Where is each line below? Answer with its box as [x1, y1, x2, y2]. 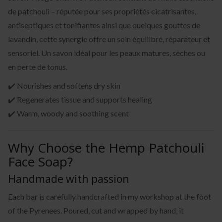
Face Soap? [8, 152, 73, 170]
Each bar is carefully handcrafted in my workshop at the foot [8, 191, 211, 201]
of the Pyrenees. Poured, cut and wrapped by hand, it [8, 205, 184, 215]
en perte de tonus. [8, 61, 67, 71]
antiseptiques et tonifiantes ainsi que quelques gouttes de [8, 20, 200, 30]
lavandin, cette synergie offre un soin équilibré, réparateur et [8, 34, 210, 44]
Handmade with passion [8, 171, 129, 186]
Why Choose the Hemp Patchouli [8, 138, 205, 157]
